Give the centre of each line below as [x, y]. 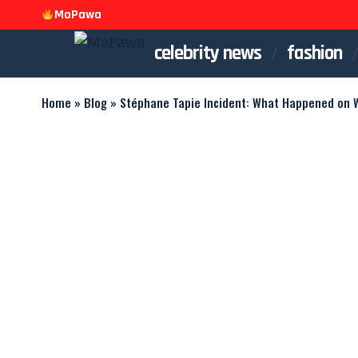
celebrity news [208, 53]
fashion [314, 53]
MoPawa [78, 14]
